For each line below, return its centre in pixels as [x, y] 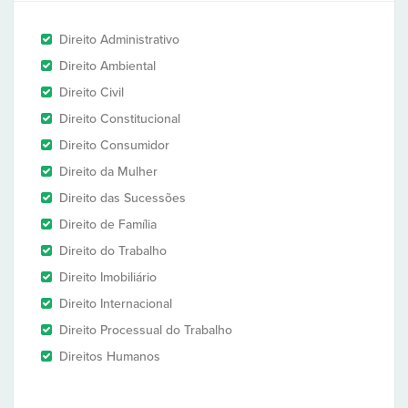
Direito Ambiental [107, 66]
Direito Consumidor [114, 145]
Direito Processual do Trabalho [146, 330]
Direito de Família [108, 224]
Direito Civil [92, 92]
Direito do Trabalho [113, 251]
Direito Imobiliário [108, 277]
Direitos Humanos [110, 357]
